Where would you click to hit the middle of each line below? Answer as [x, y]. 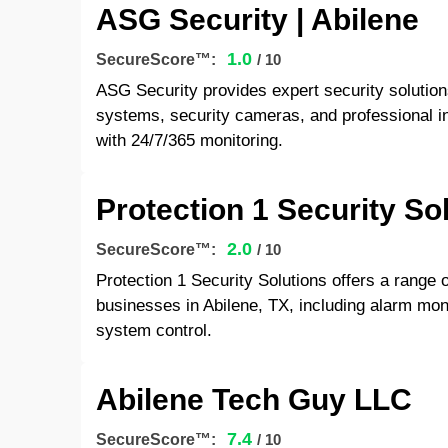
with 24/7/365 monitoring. [189, 140]
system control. [153, 330]
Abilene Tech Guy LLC [253, 399]
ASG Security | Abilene [257, 19]
